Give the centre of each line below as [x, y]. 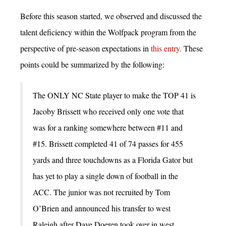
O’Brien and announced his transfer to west [102, 208]
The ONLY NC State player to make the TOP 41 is [114, 95]
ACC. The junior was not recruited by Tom [101, 192]
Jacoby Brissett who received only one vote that [108, 111]
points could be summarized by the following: [92, 64]
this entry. [166, 48]
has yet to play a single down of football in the [105, 176]
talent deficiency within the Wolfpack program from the [108, 32]
